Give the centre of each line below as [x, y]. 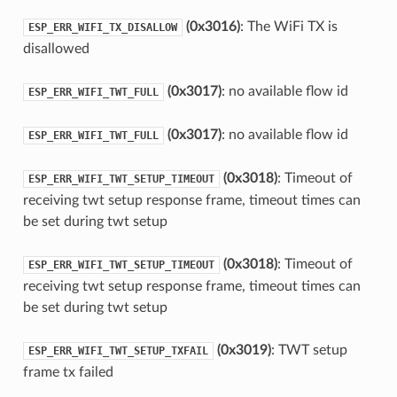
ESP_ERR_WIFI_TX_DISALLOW [102, 27]
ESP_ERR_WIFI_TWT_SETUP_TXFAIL [118, 350]
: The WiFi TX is [288, 26]
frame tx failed [68, 372]
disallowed [56, 48]
